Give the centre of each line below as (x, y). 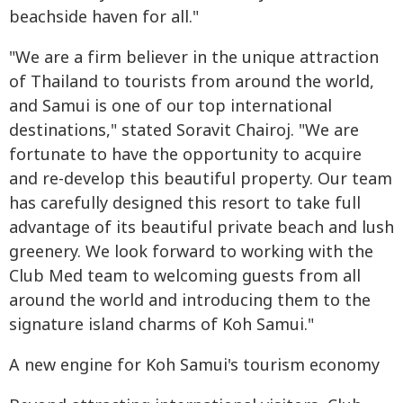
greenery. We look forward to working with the (191, 252)
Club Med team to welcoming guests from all (185, 276)
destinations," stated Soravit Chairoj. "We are (184, 130)
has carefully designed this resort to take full (185, 203)
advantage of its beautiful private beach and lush (201, 228)
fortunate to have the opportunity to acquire (185, 155)
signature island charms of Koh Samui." (161, 325)
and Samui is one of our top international (170, 106)
